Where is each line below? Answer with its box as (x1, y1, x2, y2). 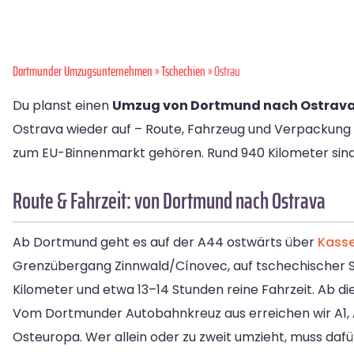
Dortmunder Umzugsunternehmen (13, 61, 153, 81)
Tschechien (161, 61, 205, 81)
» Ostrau (205, 61, 240, 81)
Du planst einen (13, 96, 112, 115)
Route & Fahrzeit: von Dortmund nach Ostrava (13, 183, 326, 219)
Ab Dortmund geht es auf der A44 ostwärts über (13, 233, 318, 251)
